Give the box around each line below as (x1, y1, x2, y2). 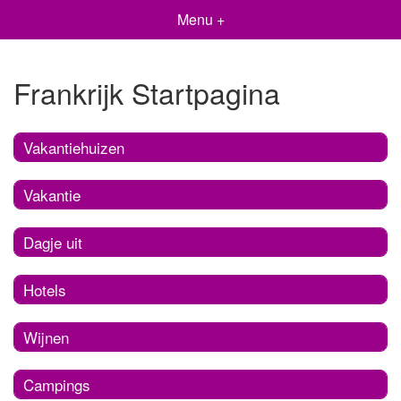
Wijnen (23, 325, 69, 348)
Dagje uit (23, 230, 82, 253)
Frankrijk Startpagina (13, 72, 280, 114)
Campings (23, 372, 90, 396)
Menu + (176, 9, 225, 30)
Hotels (23, 277, 66, 301)
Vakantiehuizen (23, 135, 124, 158)
